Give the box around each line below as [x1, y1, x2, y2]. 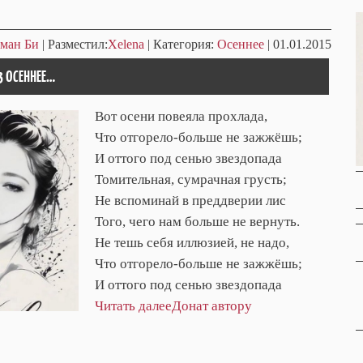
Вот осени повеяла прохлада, [95, 109, 267, 125]
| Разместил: [39, 37, 108, 52]
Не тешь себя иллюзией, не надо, [95, 235, 289, 251]
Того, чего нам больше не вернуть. [95, 214, 300, 230]
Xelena [108, 37, 144, 52]
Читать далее [95, 298, 172, 314]
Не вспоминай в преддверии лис [95, 193, 286, 209]
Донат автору [172, 298, 252, 314]
